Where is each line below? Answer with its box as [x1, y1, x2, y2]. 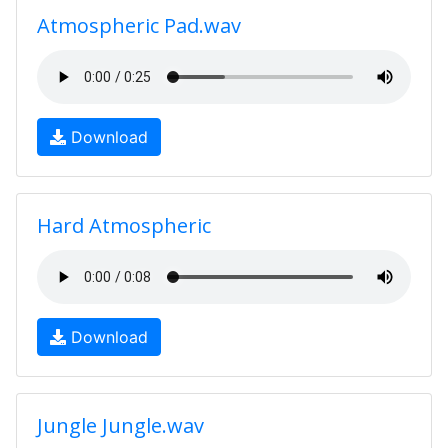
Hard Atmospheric [37, 212, 211, 239]
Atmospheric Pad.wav [37, 12, 241, 39]
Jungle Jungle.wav [37, 412, 204, 439]
